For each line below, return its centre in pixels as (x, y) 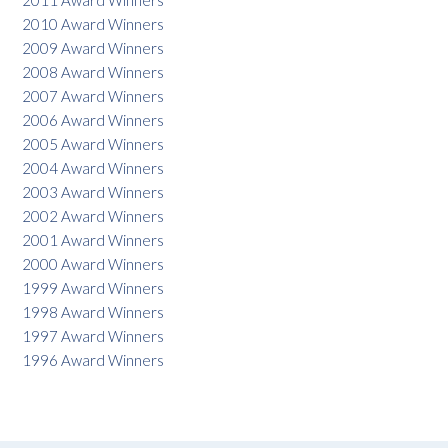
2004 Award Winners (93, 168)
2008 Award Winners (93, 72)
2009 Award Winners (93, 48)
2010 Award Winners (93, 24)
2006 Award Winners (93, 120)
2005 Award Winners (93, 144)
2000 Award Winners (93, 264)
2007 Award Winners (93, 96)
